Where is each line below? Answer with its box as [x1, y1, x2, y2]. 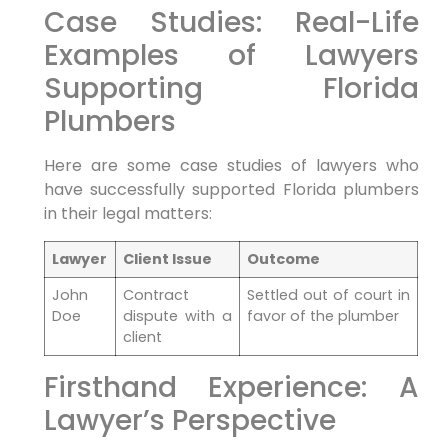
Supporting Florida [43, 69, 419, 109]
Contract [123, 284, 190, 305]
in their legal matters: [43, 202, 212, 226]
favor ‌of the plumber [247, 305, 400, 326]
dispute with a [123, 305, 232, 326]
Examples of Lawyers [43, 36, 419, 76]
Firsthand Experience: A [43, 367, 419, 407]
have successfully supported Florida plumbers [43, 178, 419, 202]
